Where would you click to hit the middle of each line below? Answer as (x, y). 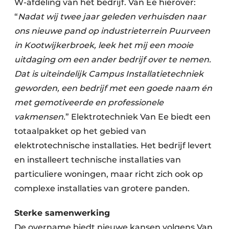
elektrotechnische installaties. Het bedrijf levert (113, 145)
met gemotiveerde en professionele (89, 102)
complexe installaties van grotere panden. (102, 188)
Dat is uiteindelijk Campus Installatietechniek (109, 74)
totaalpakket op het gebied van (80, 131)
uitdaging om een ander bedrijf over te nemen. (113, 60)
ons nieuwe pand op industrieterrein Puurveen (112, 31)
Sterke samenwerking (62, 213)
